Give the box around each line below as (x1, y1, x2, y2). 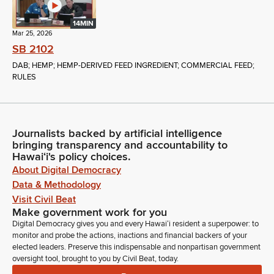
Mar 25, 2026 (12, 29, 53, 38)
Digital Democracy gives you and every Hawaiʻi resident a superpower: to (12, 219, 259, 229)
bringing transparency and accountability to (12, 138, 228, 152)
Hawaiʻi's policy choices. (12, 150, 131, 164)
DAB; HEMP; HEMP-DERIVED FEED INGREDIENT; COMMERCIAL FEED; (12, 61, 254, 71)
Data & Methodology (12, 179, 101, 191)
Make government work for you (12, 206, 167, 220)
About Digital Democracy (12, 164, 121, 177)
